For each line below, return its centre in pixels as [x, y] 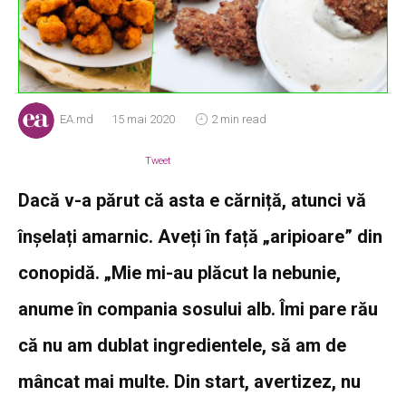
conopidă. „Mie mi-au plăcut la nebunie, [179, 272]
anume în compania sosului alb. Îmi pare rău [198, 309]
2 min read [239, 120]
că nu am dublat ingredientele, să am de [182, 345]
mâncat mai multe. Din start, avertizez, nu [189, 381]
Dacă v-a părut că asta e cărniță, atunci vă [192, 200]
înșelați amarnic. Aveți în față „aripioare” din [200, 236]
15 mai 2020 [143, 120]
